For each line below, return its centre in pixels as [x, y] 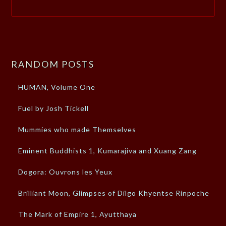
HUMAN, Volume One [57, 87]
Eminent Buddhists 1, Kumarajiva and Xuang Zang [108, 151]
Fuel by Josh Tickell [54, 108]
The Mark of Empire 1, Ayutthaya [78, 214]
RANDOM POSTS [53, 64]
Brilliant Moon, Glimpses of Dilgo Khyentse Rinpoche [114, 193]
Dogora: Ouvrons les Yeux [66, 172]
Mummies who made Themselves [77, 130]
